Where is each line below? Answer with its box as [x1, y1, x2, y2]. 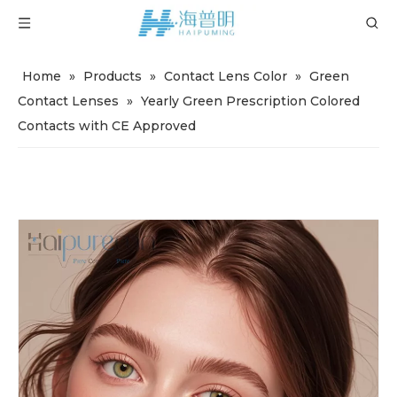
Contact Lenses [18, 93, 119, 109]
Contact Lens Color [164, 68, 287, 84]
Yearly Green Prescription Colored [141, 93, 360, 109]
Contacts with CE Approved [18, 118, 196, 134]
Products [83, 68, 142, 84]
